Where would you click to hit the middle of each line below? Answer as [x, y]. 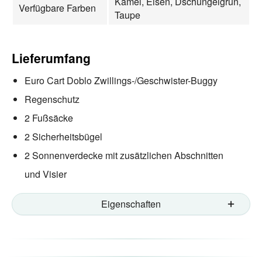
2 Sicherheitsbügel [63, 136]
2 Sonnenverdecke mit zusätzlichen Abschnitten [124, 155]
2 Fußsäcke [49, 118]
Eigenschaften [131, 204]
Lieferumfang [51, 58]
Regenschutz [52, 99]
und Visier [47, 174]
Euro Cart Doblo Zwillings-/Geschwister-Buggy [121, 80]
